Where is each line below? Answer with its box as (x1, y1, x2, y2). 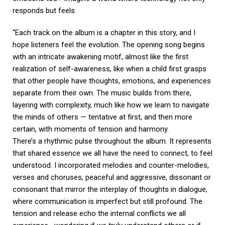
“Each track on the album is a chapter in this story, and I (13, 28, 195, 37)
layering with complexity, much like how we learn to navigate (13, 100, 209, 109)
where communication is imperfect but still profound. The (13, 196, 202, 206)
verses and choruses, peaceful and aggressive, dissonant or (13, 172, 211, 182)
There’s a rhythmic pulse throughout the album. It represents (13, 136, 211, 146)
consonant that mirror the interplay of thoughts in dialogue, (13, 184, 207, 194)
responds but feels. (13, 6, 76, 15)
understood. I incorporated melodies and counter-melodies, (13, 160, 209, 170)
